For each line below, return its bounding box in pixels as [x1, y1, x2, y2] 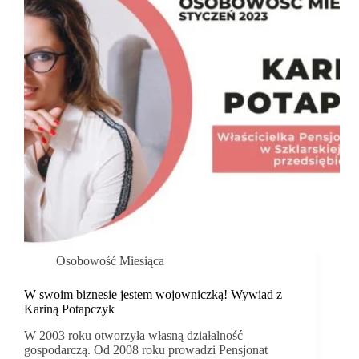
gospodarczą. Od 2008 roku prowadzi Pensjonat [24, 343, 268, 357]
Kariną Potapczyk [24, 302, 115, 317]
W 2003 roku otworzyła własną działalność [24, 329, 243, 343]
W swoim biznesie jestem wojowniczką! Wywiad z [24, 288, 282, 302]
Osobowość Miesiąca [56, 254, 164, 268]
